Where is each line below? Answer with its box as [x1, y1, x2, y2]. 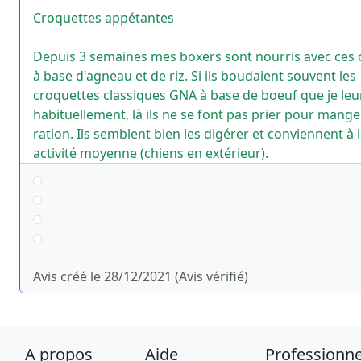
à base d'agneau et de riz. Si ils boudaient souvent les [33, 67, 356, 85]
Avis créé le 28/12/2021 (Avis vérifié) [33, 268, 248, 285]
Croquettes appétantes [33, 9, 174, 27]
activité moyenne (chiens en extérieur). [33, 144, 268, 162]
